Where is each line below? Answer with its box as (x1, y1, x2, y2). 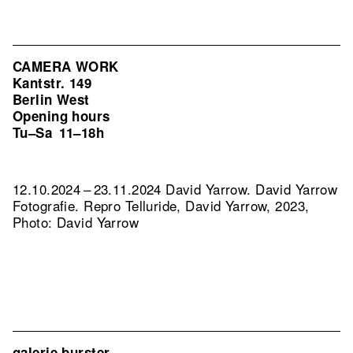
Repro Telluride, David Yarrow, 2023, (84, 195, 310, 215)
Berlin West (13, 90, 90, 109)
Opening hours (13, 106, 110, 125)
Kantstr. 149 (13, 73, 92, 92)
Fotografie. (13, 195, 84, 215)
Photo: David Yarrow (13, 212, 139, 232)
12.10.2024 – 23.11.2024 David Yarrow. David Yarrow (13, 179, 338, 199)
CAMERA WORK (13, 57, 119, 76)
